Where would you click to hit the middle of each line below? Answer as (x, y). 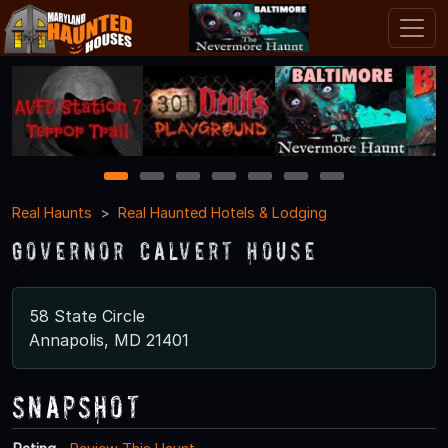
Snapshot (77, 406)
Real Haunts (52, 212)
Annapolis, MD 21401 (109, 339)
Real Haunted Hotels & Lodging (222, 212)
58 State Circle (87, 315)
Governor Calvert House (165, 250)
